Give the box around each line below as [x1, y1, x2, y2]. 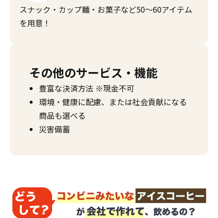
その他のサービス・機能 [29, 64, 158, 81]
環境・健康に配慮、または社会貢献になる [39, 96, 187, 108]
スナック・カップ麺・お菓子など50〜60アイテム [19, 3, 192, 16]
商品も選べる [39, 109, 86, 122]
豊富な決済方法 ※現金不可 [39, 82, 134, 94]
